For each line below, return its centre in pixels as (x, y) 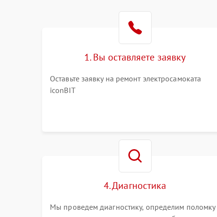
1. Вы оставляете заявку (135, 57)
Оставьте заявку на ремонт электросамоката (126, 78)
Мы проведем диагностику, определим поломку (133, 207)
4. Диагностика (135, 186)
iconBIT (63, 90)
